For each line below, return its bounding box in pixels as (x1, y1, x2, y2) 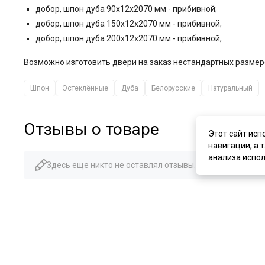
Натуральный (208, 84, 253, 93)
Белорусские (151, 84, 195, 93)
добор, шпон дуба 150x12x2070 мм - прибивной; (35, 19, 222, 29)
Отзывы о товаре (24, 119, 159, 140)
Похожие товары (24, 202, 155, 222)
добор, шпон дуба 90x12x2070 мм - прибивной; (35, 4, 217, 14)
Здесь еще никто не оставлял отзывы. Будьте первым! (47, 160, 260, 170)
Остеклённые (62, 84, 108, 93)
